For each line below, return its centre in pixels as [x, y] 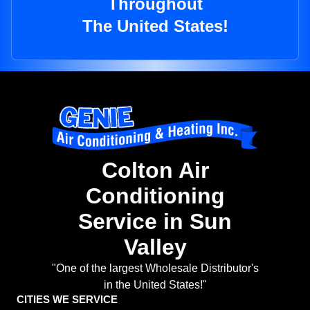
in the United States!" [155, 285]
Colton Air [155, 171]
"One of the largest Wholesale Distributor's [155, 268]
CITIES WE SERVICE [67, 300]
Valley [155, 247]
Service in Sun [155, 222]
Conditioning [155, 196]
